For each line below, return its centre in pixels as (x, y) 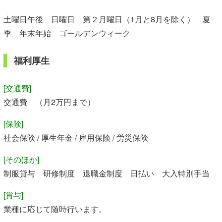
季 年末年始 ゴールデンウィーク (67, 33)
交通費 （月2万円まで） (49, 102)
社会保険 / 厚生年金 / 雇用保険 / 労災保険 (76, 138)
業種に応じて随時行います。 (55, 209)
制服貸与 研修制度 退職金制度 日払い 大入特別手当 (107, 173)
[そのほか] (21, 160)
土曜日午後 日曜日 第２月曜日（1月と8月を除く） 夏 (107, 19)
